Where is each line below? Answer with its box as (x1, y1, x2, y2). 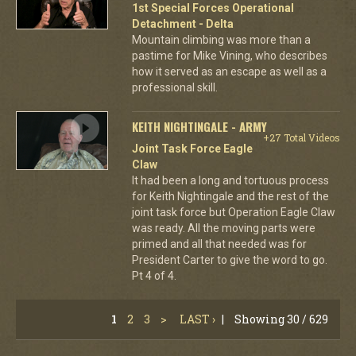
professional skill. (131, 80, 218, 94)
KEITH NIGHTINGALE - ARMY (131, 117, 267, 135)
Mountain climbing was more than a (131, 33, 311, 46)
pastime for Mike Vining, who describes (131, 48, 327, 62)
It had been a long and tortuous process (131, 173, 329, 187)
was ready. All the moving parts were (131, 221, 315, 234)
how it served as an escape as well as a (131, 64, 327, 78)
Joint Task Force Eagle (131, 141, 253, 155)
